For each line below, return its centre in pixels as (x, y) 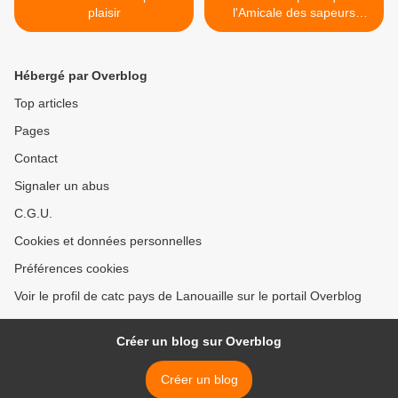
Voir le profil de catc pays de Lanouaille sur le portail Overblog (188, 296)
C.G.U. (33, 214)
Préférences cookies (72, 269)
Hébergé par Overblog (81, 76)
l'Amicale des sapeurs (294, 13)
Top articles (46, 103)
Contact (36, 159)
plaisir (104, 13)
